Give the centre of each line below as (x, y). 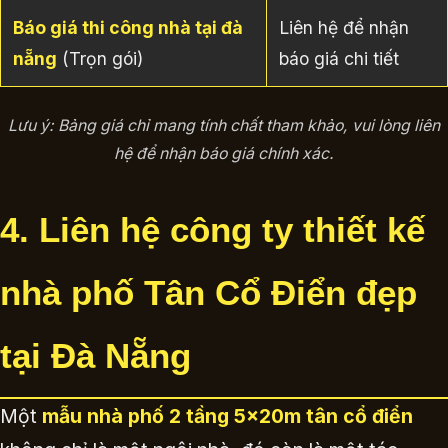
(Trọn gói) (100, 58)
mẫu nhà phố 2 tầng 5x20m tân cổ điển (227, 416)
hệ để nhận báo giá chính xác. (224, 153)
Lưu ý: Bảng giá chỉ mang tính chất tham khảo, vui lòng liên (224, 125)
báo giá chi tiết (339, 58)
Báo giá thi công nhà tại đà (128, 27)
